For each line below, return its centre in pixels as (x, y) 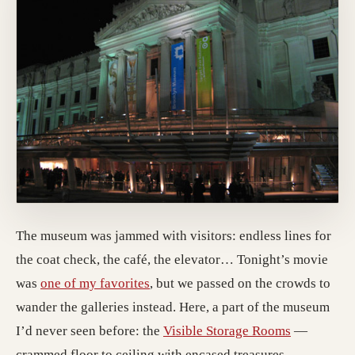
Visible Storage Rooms (227, 331)
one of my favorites (95, 284)
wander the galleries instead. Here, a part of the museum (173, 307)
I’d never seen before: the (90, 331)
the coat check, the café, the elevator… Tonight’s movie (172, 260)
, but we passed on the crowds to (240, 284)
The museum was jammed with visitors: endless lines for (174, 236)
